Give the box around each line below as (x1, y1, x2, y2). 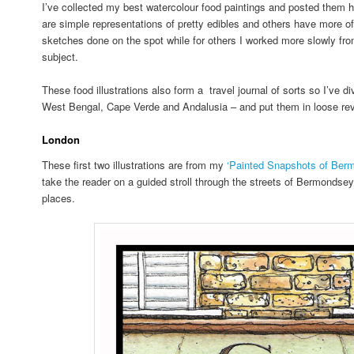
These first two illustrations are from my (42, 156, 228, 172)
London (42, 131, 81, 147)
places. (42, 190, 76, 205)
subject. (42, 48, 82, 64)
